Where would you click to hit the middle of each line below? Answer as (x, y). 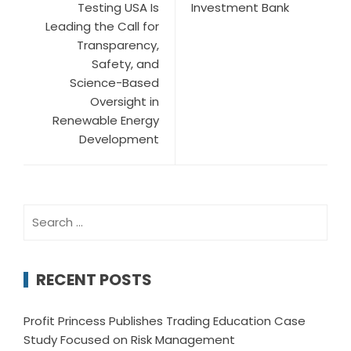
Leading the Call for (102, 26)
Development (119, 139)
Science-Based (114, 82)
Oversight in (125, 101)
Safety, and (125, 63)
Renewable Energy (106, 120)
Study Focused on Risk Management (129, 339)
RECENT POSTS (94, 279)
